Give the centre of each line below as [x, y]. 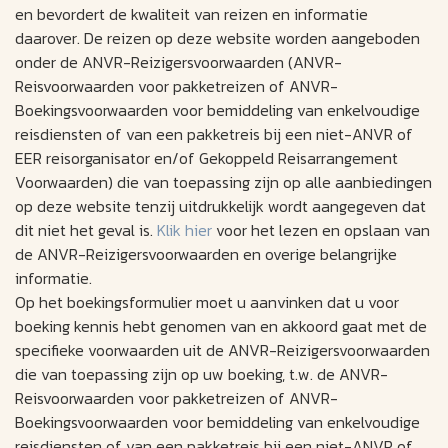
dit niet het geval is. [86, 230]
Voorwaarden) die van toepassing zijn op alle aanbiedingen [223, 182]
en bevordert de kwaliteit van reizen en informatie [191, 14]
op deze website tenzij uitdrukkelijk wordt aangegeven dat [220, 206]
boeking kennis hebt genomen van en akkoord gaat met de [221, 326]
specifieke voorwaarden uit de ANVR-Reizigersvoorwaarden [222, 350]
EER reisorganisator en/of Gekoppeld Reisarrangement [206, 158]
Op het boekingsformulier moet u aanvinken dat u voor [207, 302]
